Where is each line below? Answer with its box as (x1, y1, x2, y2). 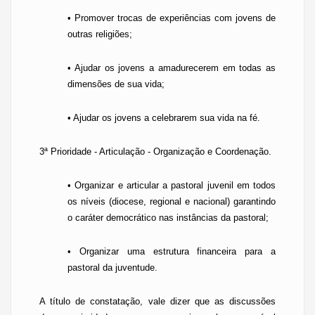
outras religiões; (67, 29, 132, 39)
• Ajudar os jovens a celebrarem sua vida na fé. (67, 112, 260, 123)
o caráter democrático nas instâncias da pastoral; (67, 212, 269, 223)
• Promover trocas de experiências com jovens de (67, 13, 276, 23)
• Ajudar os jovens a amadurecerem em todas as (67, 63, 276, 73)
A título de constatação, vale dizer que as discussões (39, 296, 276, 307)
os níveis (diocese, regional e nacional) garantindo (67, 196, 276, 207)
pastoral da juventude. (67, 262, 157, 273)
